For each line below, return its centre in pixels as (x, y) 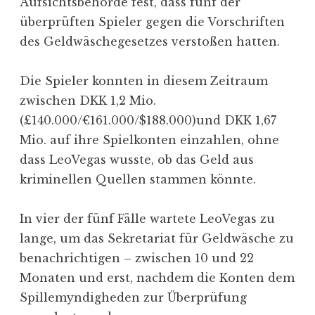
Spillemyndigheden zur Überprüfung (133, 297)
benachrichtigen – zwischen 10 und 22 (137, 258)
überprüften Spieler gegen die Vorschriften (152, 21)
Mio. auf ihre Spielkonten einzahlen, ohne (149, 140)
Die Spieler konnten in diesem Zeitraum (144, 81)
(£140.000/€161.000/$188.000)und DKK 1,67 (148, 120)
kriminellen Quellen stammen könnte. (138, 179)
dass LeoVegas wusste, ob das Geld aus (137, 159)
